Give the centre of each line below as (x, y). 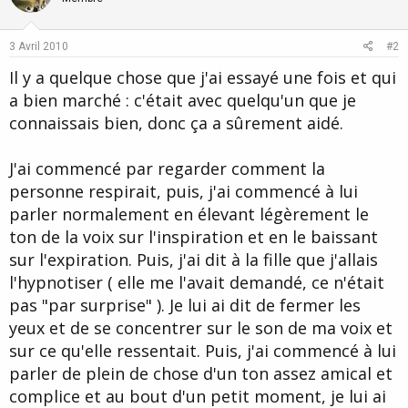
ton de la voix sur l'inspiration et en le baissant (194, 236)
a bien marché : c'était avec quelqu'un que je (183, 100)
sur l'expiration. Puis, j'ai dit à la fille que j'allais (194, 259)
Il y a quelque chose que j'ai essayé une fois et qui (203, 77)
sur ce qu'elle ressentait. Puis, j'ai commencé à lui (203, 350)
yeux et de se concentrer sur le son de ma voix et (201, 327)
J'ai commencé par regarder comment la (167, 168)
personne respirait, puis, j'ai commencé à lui (184, 191)
